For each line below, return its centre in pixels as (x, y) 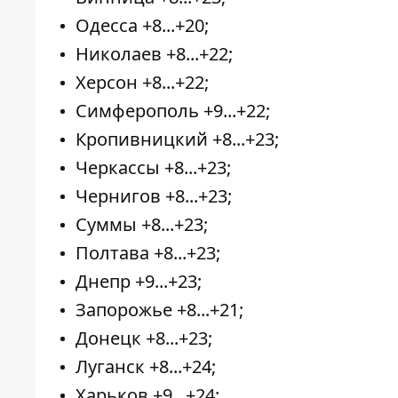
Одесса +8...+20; (142, 26)
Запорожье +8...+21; (159, 310)
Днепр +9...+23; (139, 282)
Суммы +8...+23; (142, 225)
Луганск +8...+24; (146, 367)
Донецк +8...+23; (144, 338)
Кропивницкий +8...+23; (177, 139)
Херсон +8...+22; (142, 83)
